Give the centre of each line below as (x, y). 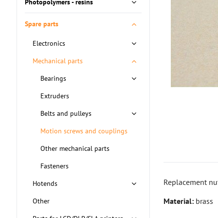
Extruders (54, 96)
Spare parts (41, 24)
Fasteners (54, 166)
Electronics (49, 43)
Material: (179, 201)
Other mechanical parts (75, 148)
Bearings (53, 78)
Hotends (45, 183)
